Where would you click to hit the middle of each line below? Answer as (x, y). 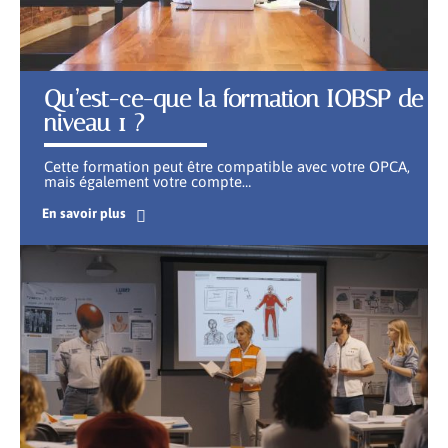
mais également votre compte (143, 181)
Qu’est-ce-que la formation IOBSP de (233, 98)
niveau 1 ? (94, 122)
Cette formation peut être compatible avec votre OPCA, (227, 166)
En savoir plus (83, 212)
